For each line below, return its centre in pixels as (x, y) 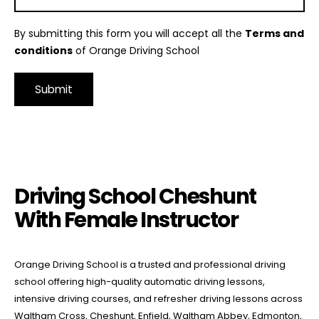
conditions (43, 51)
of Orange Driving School (136, 51)
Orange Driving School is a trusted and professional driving (150, 264)
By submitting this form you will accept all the (130, 34)
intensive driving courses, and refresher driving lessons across (158, 298)
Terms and (274, 34)
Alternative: (42, 128)
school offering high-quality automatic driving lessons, (140, 281)
